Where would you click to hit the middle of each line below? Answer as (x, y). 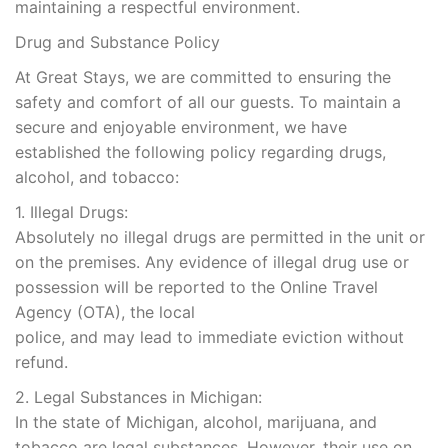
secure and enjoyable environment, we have (181, 127)
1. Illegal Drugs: (71, 212)
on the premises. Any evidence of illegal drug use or (212, 262)
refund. (41, 362)
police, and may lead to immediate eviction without (209, 337)
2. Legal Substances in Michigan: (138, 397)
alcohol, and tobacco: (97, 177)
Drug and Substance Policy (117, 42)
